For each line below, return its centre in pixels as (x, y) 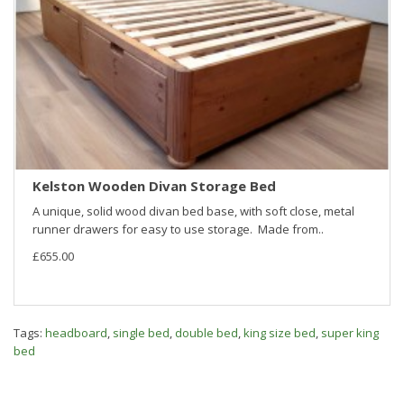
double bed (207, 333)
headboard (76, 333)
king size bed (280, 333)
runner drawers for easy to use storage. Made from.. (178, 230)
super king (350, 333)
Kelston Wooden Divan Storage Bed (154, 186)
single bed (141, 333)
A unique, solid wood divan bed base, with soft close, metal (193, 211)
